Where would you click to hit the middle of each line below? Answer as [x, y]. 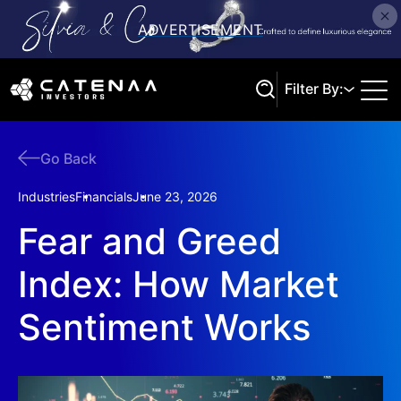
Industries [47, 196]
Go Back [68, 158]
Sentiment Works [164, 327]
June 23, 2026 [175, 196]
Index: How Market [179, 284]
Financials [104, 196]
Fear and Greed [149, 241]
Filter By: [314, 89]
